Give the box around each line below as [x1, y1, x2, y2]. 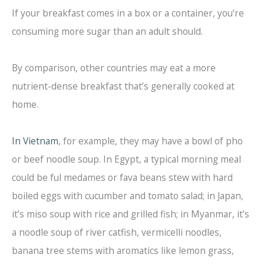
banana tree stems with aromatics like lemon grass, [12, 244, 234, 258]
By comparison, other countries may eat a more [12, 61, 216, 75]
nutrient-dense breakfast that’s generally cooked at [12, 80, 235, 93]
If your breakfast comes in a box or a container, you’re [12, 6, 244, 20]
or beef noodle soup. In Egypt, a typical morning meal [12, 153, 241, 166]
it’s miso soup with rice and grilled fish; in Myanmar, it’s [12, 207, 249, 221]
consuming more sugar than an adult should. [12, 25, 203, 38]
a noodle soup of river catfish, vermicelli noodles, [12, 226, 222, 239]
